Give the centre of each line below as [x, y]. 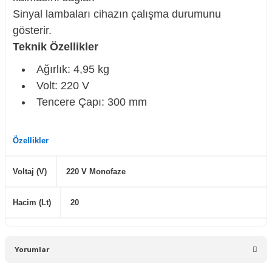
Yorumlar [32, 249]
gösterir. [32, 30]
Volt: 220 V [63, 86]
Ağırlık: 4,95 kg [73, 69]
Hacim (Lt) [32, 202]
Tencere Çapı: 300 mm [92, 102]
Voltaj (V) [30, 172]
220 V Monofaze [96, 172]
